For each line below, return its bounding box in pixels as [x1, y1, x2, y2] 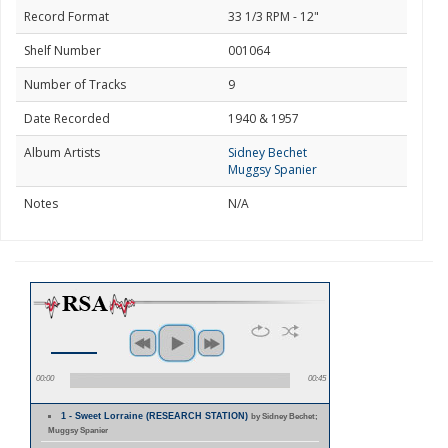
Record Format [24, 8, 109, 25]
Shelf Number [24, 42, 101, 59]
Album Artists [24, 144, 100, 161]
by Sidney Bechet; [251, 411, 319, 421]
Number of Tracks [24, 76, 126, 93]
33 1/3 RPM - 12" [228, 8, 319, 25]
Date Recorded [24, 110, 110, 127]
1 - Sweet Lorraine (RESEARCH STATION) [61, 411, 252, 421]
